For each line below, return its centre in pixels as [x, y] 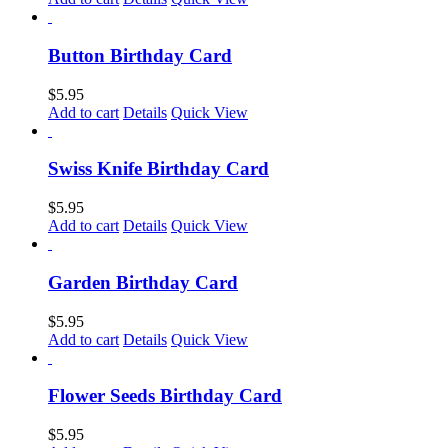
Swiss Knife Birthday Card [158, 169]
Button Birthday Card [140, 56]
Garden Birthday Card [143, 282]
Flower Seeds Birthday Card [165, 396]
